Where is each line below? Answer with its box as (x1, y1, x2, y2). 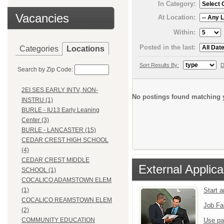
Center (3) (21, 116, 49, 124)
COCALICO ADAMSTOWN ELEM (21, 176, 111, 184)
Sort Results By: (139, 61, 179, 68)
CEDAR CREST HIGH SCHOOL (21, 136, 108, 144)
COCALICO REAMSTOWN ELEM (21, 196, 112, 204)
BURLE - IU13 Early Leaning (21, 106, 99, 114)
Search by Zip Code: (17, 66, 73, 73)
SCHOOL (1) (21, 166, 56, 174)
